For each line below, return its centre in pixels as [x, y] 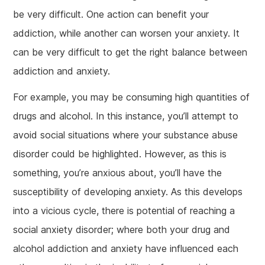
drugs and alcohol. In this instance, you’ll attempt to [126, 116]
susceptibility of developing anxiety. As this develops [128, 191]
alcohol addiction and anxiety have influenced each [126, 248]
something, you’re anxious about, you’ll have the [118, 172]
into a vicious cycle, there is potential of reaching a [124, 210]
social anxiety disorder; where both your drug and [122, 229]
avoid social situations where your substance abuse [126, 135]
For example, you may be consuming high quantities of [132, 97]
